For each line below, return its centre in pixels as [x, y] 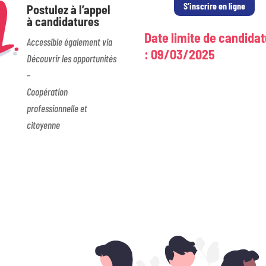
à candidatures [63, 21]
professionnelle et [57, 108]
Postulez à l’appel [68, 9]
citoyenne [43, 124]
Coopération [47, 91]
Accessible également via [69, 41]
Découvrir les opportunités [71, 58]
